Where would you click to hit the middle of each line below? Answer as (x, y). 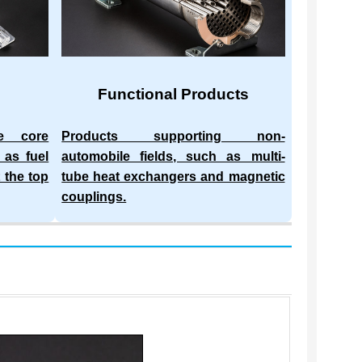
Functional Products (173, 94)
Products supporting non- (173, 136)
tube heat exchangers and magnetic (173, 176)
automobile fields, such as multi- (173, 156)
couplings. (94, 196)
